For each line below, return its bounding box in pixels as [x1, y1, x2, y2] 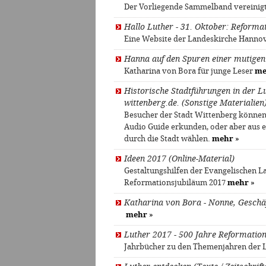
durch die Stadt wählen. [124, 134, 212, 144]
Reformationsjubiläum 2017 [124, 178, 227, 188]
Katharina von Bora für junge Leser [124, 66, 255, 76]
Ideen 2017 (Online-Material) [124, 154, 235, 164]
